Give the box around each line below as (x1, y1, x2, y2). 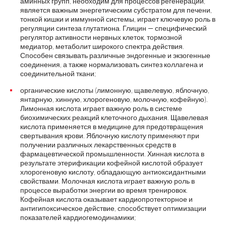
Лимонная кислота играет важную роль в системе (20, 104, 182, 112)
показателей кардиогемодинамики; (20, 213, 136, 221)
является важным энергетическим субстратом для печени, (20, 6, 212, 14)
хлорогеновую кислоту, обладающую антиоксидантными (20, 167, 206, 176)
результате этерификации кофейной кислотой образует (20, 158, 203, 167)
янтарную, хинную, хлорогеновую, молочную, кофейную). (20, 95, 208, 103)
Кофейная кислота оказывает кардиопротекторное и (20, 195, 193, 203)
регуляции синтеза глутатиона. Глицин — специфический (20, 24, 207, 32)
